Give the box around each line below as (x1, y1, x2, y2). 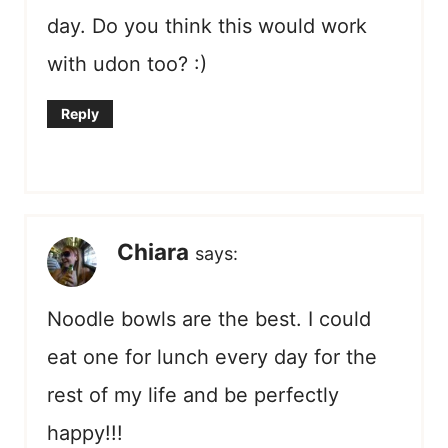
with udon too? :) (47, 52, 207, 77)
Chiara (117, 238, 189, 266)
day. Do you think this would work (47, 14, 367, 39)
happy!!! (47, 421, 123, 446)
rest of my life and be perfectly (47, 383, 339, 408)
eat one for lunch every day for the (47, 345, 377, 370)
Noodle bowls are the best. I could (47, 307, 371, 332)
